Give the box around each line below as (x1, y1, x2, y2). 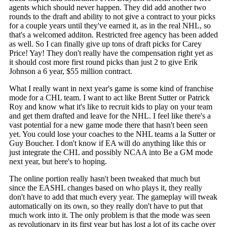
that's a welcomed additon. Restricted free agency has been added (9, 30, 218, 40)
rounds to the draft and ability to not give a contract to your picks (9, 12, 215, 21)
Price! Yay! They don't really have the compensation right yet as (9, 49, 213, 58)
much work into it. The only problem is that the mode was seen (9, 211, 210, 220)
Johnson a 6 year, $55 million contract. (9, 67, 132, 76)
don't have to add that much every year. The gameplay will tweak (9, 193, 217, 202)
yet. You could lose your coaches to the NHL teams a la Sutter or (9, 130, 215, 139)
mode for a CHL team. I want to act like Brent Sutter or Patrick (9, 93, 210, 102)
